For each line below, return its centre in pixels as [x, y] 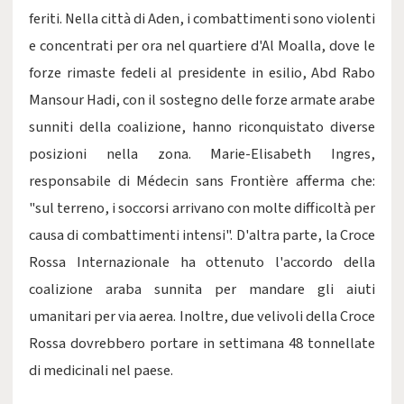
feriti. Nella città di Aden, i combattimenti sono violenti [202, 19]
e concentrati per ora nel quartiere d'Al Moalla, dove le [202, 46]
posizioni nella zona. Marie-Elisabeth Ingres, [202, 154]
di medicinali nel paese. [101, 371]
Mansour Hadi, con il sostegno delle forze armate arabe [202, 100]
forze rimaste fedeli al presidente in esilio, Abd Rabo [202, 73]
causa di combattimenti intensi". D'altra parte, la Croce [202, 235]
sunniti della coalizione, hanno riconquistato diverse [202, 127]
